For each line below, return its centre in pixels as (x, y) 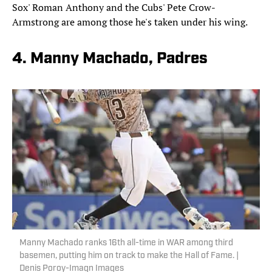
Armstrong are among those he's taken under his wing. (130, 22)
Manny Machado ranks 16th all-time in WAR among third (126, 243)
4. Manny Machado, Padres (110, 59)
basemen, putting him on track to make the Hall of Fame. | (129, 256)
